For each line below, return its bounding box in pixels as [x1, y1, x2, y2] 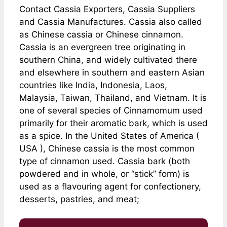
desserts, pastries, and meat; [19, 194, 139, 204]
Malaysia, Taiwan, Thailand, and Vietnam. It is [19, 92, 207, 103]
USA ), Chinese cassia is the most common [19, 143, 195, 154]
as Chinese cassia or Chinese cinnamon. [19, 29, 183, 40]
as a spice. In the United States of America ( [19, 130, 199, 141]
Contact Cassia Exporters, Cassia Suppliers [19, 4, 195, 14]
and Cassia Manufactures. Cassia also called [19, 16, 202, 27]
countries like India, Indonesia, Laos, [19, 80, 167, 90]
